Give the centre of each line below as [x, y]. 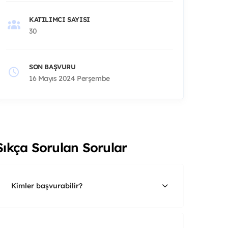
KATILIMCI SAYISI [60, 19]
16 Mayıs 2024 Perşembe [69, 78]
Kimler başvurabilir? [47, 186]
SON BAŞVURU [52, 66]
